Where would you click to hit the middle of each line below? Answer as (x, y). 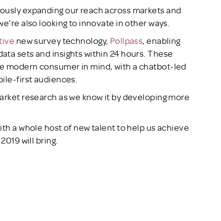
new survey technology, (62, 40)
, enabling (162, 40)
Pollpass (126, 40)
